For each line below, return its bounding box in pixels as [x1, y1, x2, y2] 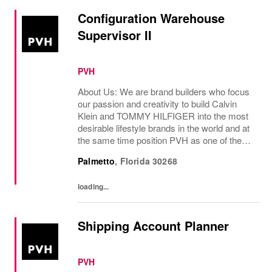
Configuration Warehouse [78, 9, 225, 27]
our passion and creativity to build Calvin [78, 97, 237, 110]
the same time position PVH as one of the [78, 134, 242, 146]
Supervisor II [78, 26, 152, 44]
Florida [120, 155, 150, 167]
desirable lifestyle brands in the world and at [78, 121, 250, 134]
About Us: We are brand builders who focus [78, 85, 250, 98]
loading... [78, 181, 109, 192]
